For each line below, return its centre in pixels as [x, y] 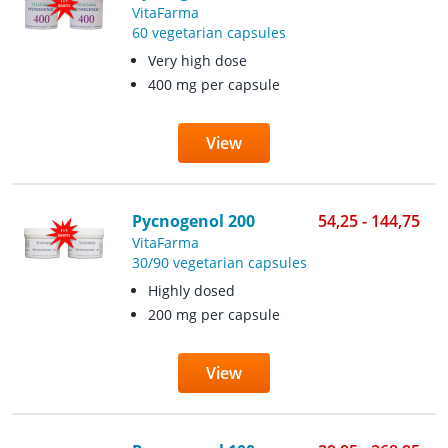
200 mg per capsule [213, 314]
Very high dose [197, 60]
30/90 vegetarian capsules [219, 262]
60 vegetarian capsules [208, 32]
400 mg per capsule [213, 84]
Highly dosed [191, 290]
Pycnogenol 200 [193, 221]
